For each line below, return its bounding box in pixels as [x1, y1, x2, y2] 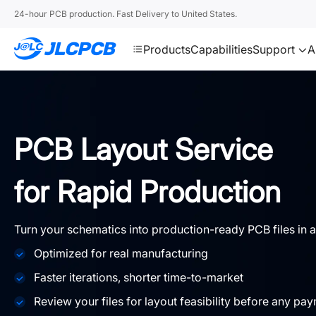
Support [253, 42, 298, 56]
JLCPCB [116, 33, 154, 45]
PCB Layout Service [14, 131, 273, 167]
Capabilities [190, 42, 253, 56]
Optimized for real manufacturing [34, 246, 208, 260]
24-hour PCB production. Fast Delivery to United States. [14, 8, 237, 19]
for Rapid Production [14, 174, 281, 209]
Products [143, 42, 190, 56]
